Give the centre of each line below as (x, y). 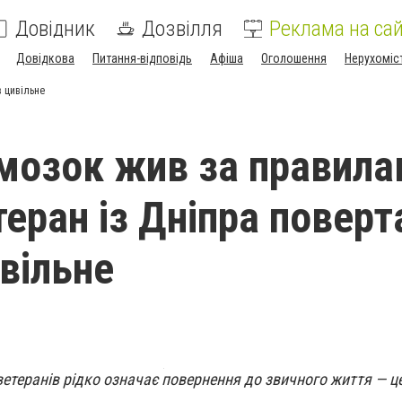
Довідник (55, 29)
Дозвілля (182, 29)
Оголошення (294, 58)
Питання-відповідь (142, 58)
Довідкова (45, 58)
